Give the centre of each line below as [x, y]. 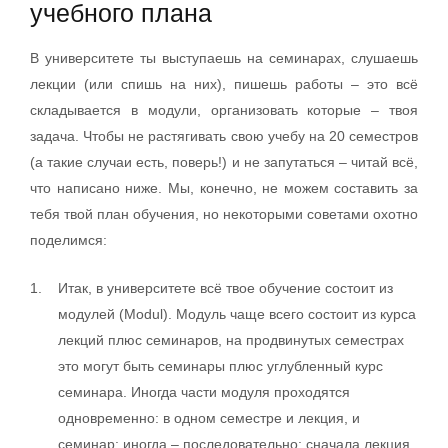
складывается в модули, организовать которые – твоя [224, 109]
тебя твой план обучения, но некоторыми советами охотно [224, 213]
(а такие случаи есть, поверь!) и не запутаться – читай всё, [224, 161]
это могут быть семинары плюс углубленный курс [220, 365]
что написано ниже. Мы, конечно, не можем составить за [224, 187]
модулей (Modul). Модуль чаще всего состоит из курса [237, 313]
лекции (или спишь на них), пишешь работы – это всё [224, 83]
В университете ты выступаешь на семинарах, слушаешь [224, 57]
